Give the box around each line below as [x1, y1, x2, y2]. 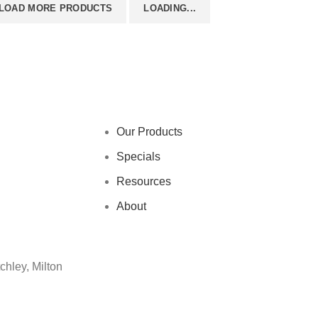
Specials [116, 150, 160, 163]
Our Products [116, 125, 182, 138]
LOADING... [143, 2, 197, 13]
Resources [116, 175, 171, 187]
